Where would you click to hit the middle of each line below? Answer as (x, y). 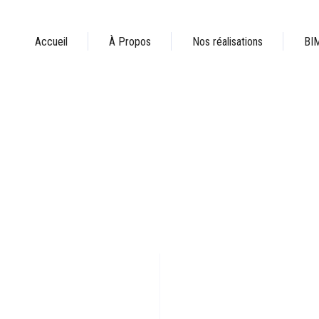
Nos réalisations (228, 41)
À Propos (130, 41)
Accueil (51, 41)
